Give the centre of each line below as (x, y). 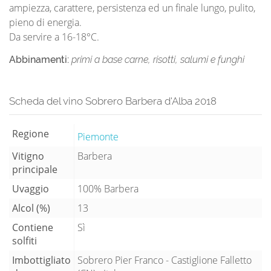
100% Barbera (108, 188)
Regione (31, 133)
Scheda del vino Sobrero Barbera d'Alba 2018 (113, 101)
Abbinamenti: (40, 59)
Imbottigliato (41, 260)
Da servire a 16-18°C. (54, 37)
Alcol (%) (31, 208)
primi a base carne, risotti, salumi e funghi (158, 59)
